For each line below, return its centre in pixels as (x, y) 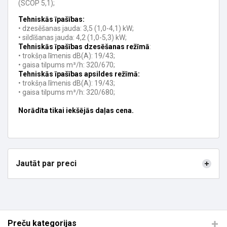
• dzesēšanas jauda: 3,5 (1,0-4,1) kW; (76, 29)
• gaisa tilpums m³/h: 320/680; (67, 92)
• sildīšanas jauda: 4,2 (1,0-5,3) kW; (72, 38)
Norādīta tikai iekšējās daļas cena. (76, 111)
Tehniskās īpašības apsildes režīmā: (79, 74)
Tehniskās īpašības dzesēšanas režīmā (84, 47)
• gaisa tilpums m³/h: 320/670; (67, 65)
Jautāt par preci (46, 164)
